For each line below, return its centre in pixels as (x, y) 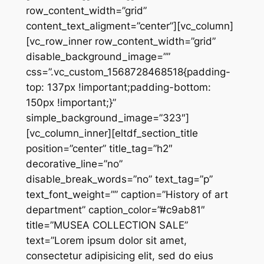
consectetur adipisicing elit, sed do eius (119, 255)
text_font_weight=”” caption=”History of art (127, 194)
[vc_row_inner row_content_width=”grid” (121, 41)
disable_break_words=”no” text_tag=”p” (119, 179)
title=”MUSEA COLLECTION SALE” (107, 225)
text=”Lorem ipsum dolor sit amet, (106, 240)
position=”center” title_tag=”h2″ (99, 148)
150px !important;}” (71, 102)
